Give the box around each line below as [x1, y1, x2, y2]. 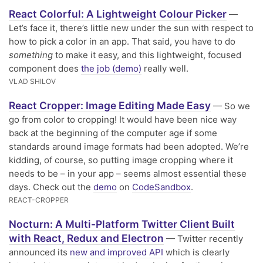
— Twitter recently [164, 232, 243, 244]
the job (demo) [81, 62, 141, 74]
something [9, 49, 53, 60]
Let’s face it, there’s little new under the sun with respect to [9, 22, 254, 33]
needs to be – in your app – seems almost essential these [9, 167, 247, 179]
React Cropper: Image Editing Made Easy [9, 99, 211, 112]
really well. [141, 62, 188, 74]
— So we [211, 100, 250, 112]
